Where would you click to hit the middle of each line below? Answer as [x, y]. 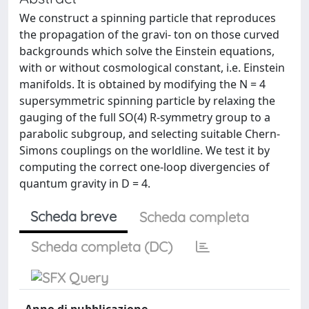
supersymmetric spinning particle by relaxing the [147, 101]
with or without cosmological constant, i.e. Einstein [152, 68]
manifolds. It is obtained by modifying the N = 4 [142, 84]
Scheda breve [73, 216]
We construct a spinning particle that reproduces [148, 18]
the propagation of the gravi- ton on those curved [149, 34]
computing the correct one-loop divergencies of [144, 167]
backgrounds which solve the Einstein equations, [147, 51]
